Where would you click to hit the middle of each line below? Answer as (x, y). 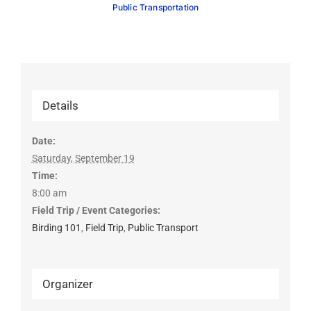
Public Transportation (155, 7)
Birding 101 (56, 228)
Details (60, 106)
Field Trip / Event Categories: (96, 211)
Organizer (67, 284)
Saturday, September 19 (83, 159)
